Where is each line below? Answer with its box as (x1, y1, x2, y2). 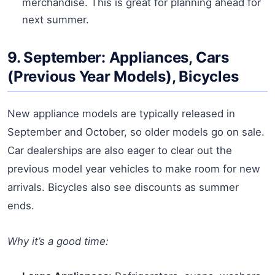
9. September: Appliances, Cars (7, 48, 229, 66)
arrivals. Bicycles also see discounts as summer (7, 180, 239, 193)
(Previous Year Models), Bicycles (7, 67, 239, 85)
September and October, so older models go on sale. (7, 125, 265, 138)
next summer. (22, 13, 89, 26)
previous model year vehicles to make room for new (7, 162, 260, 175)
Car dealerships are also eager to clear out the (7, 144, 232, 157)
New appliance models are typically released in (7, 107, 235, 120)
